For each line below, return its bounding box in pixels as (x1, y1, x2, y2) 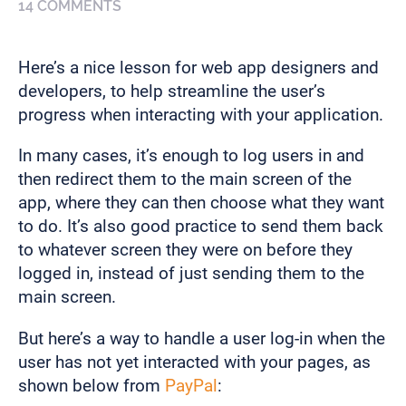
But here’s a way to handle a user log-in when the (18, 327, 385, 349)
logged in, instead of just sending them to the (18, 263, 364, 285)
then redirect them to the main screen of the (18, 169, 352, 190)
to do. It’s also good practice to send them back (18, 216, 383, 237)
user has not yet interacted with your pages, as (18, 351, 371, 372)
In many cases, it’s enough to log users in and (18, 145, 364, 167)
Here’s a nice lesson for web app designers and (18, 57, 379, 79)
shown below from (18, 374, 165, 396)
